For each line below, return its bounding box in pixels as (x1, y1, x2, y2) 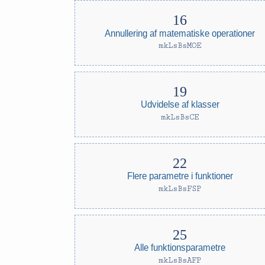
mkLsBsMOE (159, 41, 202, 50)
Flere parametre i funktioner (127, 170, 233, 182)
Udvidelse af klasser (140, 99, 219, 110)
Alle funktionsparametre (134, 242, 226, 253)
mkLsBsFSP (159, 184, 202, 193)
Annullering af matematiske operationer (105, 27, 256, 38)
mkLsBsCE (161, 112, 199, 122)
